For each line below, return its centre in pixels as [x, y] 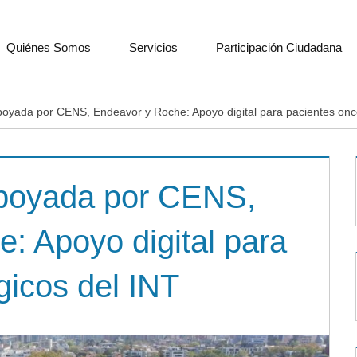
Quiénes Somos [49, 47]
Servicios [153, 47]
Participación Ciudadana [279, 47]
